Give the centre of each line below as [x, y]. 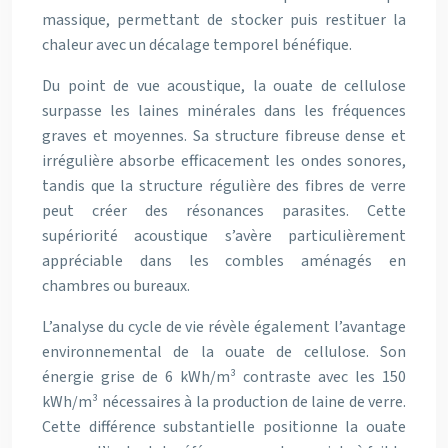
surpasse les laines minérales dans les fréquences [224, 111]
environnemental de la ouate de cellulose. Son [224, 352]
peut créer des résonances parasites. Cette [224, 211]
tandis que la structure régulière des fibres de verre [224, 186]
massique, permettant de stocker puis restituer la [224, 20]
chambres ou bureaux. [116, 286]
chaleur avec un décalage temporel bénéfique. [197, 45]
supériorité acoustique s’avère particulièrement [224, 236]
